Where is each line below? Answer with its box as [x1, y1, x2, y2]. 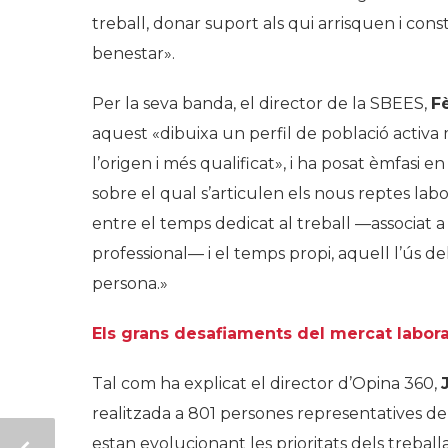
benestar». [92, 44, 175, 64]
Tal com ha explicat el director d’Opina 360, [92, 374, 441, 394]
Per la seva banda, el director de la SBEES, [92, 94, 431, 114]
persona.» [92, 274, 168, 294]
